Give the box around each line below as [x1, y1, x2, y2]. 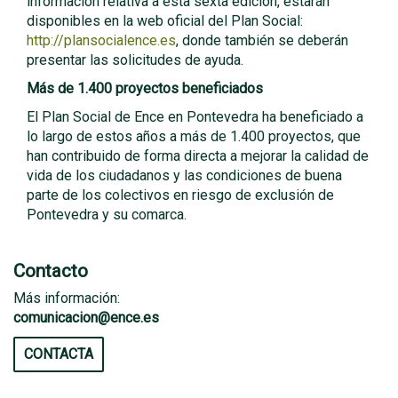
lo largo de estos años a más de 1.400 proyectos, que [27, 128, 361, 145]
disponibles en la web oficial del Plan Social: [27, 12, 303, 29]
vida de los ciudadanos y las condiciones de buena [27, 167, 342, 184]
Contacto [13, 260, 88, 282]
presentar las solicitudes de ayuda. [27, 52, 243, 68]
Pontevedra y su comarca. [27, 206, 187, 223]
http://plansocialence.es [27, 32, 176, 49]
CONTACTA [24, 346, 93, 362]
